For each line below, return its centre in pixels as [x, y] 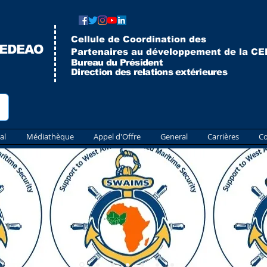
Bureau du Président [117, 62]
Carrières [223, 136]
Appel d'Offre [117, 136]
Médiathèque [50, 136]
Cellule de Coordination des [139, 39]
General [174, 136]
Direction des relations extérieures [149, 72]
